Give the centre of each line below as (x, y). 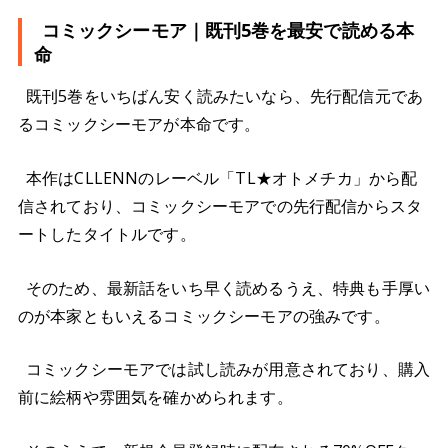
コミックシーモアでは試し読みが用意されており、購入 (228, 369)
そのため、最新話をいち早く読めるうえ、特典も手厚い (228, 287)
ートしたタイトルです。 (107, 234)
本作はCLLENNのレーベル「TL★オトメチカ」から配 (222, 178)
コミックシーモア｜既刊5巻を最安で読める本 (228, 30)
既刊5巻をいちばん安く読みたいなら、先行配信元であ (224, 96)
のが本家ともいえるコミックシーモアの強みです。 (204, 315)
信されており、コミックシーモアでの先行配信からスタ (220, 206)
